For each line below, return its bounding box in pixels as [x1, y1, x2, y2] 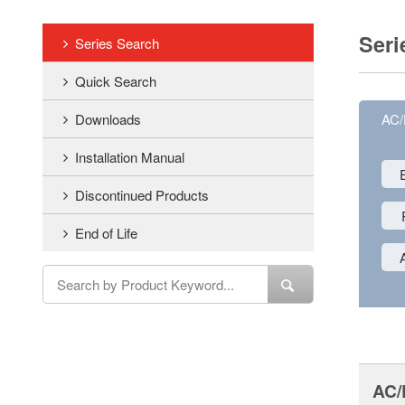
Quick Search [75, 71, 156, 90]
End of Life [75, 223, 137, 242]
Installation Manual [75, 147, 184, 166]
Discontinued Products [75, 185, 209, 204]
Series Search [75, 33, 159, 52]
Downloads [75, 109, 141, 128]
